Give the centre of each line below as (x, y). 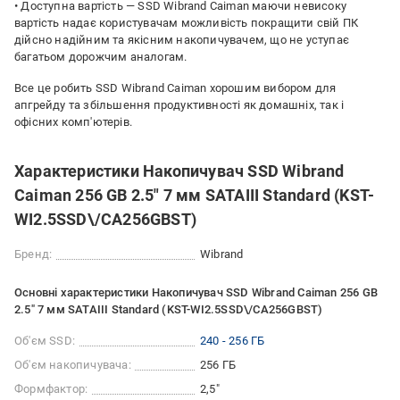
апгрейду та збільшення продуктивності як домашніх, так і (179, 105)
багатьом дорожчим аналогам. (101, 57)
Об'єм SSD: (45, 341)
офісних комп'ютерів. (73, 122)
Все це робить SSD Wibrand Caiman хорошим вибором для (175, 88)
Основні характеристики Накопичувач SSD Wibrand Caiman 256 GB (196, 292)
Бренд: (33, 254)
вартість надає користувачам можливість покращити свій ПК (187, 23)
